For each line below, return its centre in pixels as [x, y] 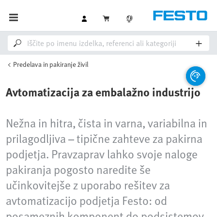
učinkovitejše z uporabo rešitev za [88, 185]
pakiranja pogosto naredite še [78, 169]
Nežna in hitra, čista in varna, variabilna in [107, 123]
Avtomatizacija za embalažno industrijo [103, 92]
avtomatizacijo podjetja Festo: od [86, 200]
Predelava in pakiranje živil [51, 64]
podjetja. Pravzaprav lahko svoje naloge [102, 154]
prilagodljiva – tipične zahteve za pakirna [104, 138]
